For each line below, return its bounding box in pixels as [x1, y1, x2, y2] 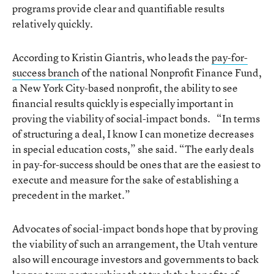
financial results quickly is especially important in [12, 96, 234, 110]
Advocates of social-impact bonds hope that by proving [12, 221, 258, 235]
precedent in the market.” [12, 188, 130, 202]
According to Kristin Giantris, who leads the [12, 50, 212, 64]
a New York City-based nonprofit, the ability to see [12, 81, 238, 95]
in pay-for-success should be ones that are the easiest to [12, 157, 261, 171]
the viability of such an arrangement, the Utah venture [12, 237, 258, 251]
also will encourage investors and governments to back [12, 252, 259, 266]
